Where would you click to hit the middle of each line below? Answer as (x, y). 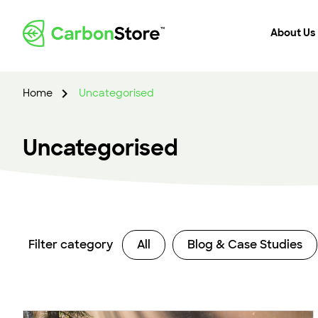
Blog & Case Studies (245, 245)
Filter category (71, 245)
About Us (293, 32)
